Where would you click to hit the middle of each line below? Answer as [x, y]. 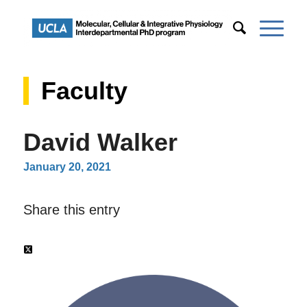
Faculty [84, 91]
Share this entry [71, 210]
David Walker [100, 142]
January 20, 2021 [67, 167]
